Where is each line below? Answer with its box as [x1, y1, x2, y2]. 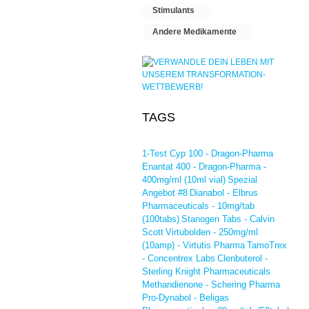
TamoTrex [247, 240, 287, 250]
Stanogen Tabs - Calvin [181, 214, 275, 224]
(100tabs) [142, 214, 179, 224]
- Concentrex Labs [142, 253, 215, 263]
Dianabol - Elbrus [190, 188, 258, 198]
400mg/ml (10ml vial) [142, 175, 226, 185]
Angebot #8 [142, 188, 188, 198]
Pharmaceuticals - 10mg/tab [142, 201, 255, 211]
